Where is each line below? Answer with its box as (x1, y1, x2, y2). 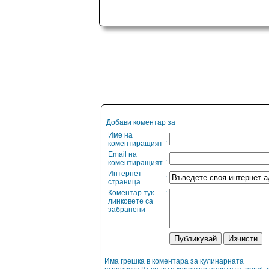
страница (108, 178, 141, 186)
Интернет (108, 169, 142, 178)
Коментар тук (108, 189, 154, 197)
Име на (108, 131, 133, 139)
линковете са (108, 197, 153, 205)
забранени (108, 205, 145, 214)
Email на (108, 150, 137, 159)
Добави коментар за (106, 118, 175, 127)
